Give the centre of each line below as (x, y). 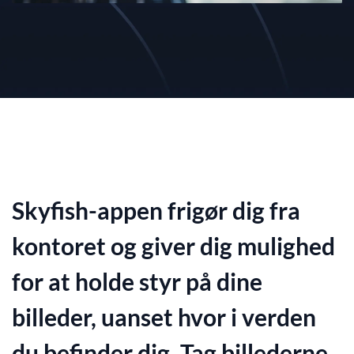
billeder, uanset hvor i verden (164, 316)
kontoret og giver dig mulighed (173, 245)
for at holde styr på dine (137, 281)
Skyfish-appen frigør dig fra (156, 210)
